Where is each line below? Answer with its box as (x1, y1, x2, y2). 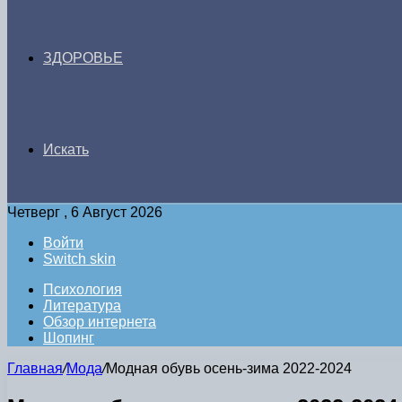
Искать (43, 142, 89, 157)
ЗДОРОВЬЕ (43, 50, 123, 66)
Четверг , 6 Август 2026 (7, 205, 162, 220)
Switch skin (43, 251, 116, 267)
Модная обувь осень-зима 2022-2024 (106, 361, 352, 376)
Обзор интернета (43, 314, 156, 329)
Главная (7, 361, 63, 376)
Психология (43, 282, 122, 297)
